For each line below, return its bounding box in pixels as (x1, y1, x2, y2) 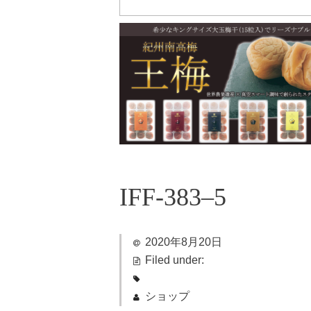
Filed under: (144, 253, 204, 266)
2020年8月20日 (144, 235, 222, 248)
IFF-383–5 (119, 183, 226, 211)
